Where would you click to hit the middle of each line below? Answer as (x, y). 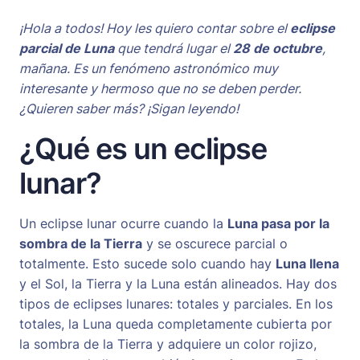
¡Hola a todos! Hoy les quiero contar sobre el (155, 29)
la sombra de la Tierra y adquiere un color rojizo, (168, 344)
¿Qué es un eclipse (143, 149)
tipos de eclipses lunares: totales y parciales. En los (176, 304)
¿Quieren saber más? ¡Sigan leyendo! (129, 109)
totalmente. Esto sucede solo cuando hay (147, 264)
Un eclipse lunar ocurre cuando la (123, 224)
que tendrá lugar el (174, 49)
